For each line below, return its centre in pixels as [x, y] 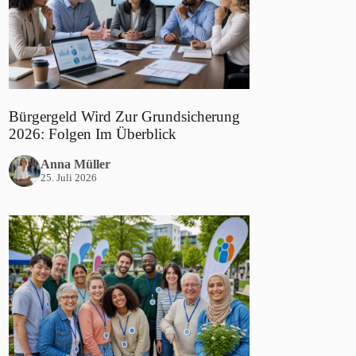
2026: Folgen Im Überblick [93, 133]
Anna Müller [76, 164]
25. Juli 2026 [69, 178]
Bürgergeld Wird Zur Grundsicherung [125, 116]
